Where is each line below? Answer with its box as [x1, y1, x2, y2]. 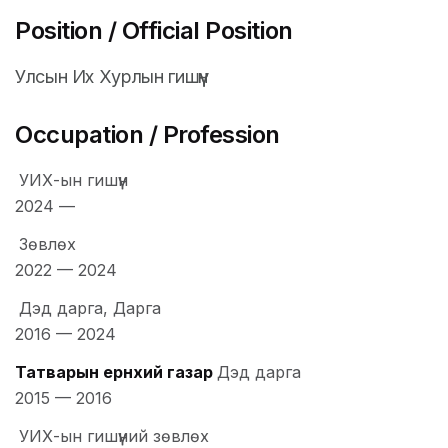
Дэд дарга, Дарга [19, 298, 161, 319]
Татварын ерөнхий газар [15, 362, 213, 383]
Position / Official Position [15, 16, 293, 46]
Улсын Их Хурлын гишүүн [15, 66, 209, 88]
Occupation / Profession [15, 120, 280, 150]
